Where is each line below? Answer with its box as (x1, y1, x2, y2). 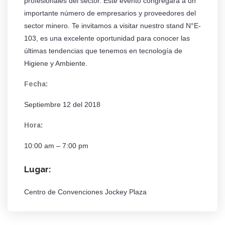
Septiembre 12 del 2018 (24, 100, 100, 109)
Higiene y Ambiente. (24, 59, 87, 68)
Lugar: (24, 164, 51, 175)
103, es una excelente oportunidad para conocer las (24, 34, 190, 43)
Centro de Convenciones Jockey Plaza (24, 188, 147, 196)
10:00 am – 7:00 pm (24, 142, 88, 150)
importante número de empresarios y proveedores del (24, 9, 196, 18)
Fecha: (24, 80, 48, 88)
